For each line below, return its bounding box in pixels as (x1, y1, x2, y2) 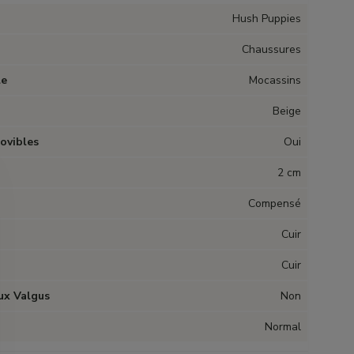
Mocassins (249, 73, 302, 88)
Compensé (248, 196, 302, 211)
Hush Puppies (232, 11, 302, 26)
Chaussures (242, 42, 302, 57)
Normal (265, 319, 302, 334)
